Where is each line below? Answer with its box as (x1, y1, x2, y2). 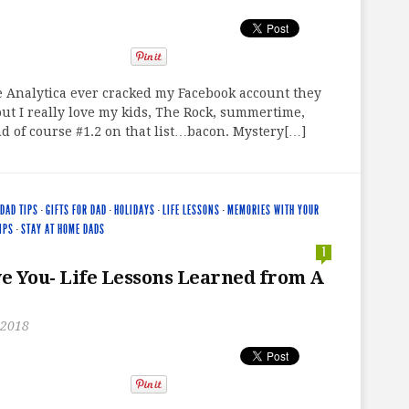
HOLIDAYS (114, 202, 155, 218)
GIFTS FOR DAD (46, 202, 107, 218)
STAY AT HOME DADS (21, 221, 105, 237)
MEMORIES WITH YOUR (227, 202, 320, 218)
